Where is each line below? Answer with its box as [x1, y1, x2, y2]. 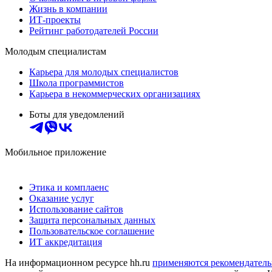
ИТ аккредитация [29, 237, 102, 248]
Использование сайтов [29, 204, 123, 215]
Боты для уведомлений [29, 109, 124, 120]
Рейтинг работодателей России [29, 25, 158, 36]
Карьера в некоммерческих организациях [29, 89, 200, 100]
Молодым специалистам [5, 46, 106, 57]
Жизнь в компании [29, 4, 107, 15]
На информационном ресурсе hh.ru [5, 257, 152, 268]
